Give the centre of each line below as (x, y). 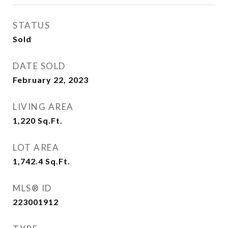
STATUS (31, 25)
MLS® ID (32, 188)
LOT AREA (36, 147)
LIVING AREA (43, 107)
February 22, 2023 (51, 80)
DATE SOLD (39, 66)
